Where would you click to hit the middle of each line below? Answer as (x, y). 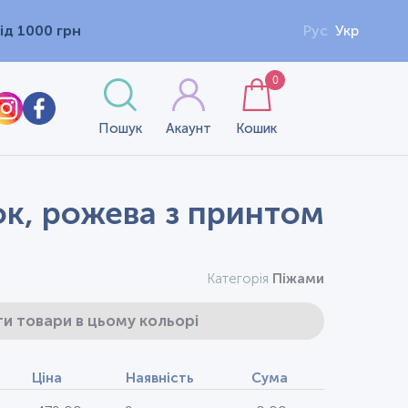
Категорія (240, 279)
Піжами (298, 279)
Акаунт (188, 128)
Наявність (160, 378)
